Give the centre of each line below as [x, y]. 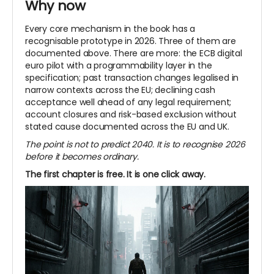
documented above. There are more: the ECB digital [134, 54]
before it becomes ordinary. [82, 157]
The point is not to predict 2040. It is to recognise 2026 [135, 145]
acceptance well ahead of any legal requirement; [128, 102]
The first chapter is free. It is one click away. [115, 175]
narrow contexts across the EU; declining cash [120, 90]
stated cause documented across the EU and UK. [127, 127]
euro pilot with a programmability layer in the [119, 66]
